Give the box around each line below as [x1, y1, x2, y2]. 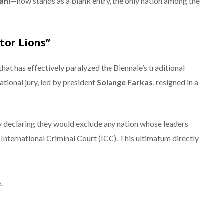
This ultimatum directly [118, 133, 199, 143]
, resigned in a [153, 77, 198, 87]
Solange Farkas [97, 77, 153, 87]
